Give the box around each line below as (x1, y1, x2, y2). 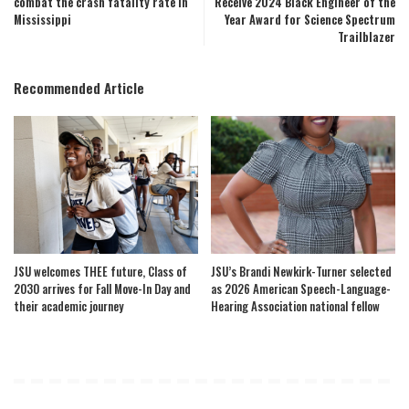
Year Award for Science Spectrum (225, 10, 395, 28)
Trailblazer (338, 27, 395, 46)
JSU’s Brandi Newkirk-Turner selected (211, 262, 392, 281)
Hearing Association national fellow (211, 297, 383, 316)
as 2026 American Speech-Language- (211, 279, 391, 299)
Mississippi (14, 10, 71, 28)
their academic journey (14, 297, 126, 316)
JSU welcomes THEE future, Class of (14, 262, 187, 281)
